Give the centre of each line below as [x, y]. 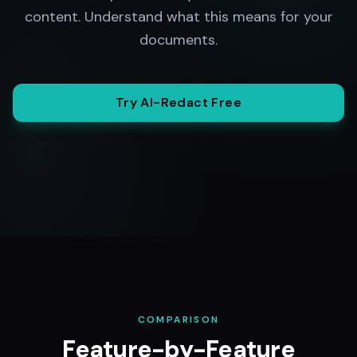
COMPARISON [178, 320]
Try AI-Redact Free [178, 102]
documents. [178, 40]
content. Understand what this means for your [178, 17]
